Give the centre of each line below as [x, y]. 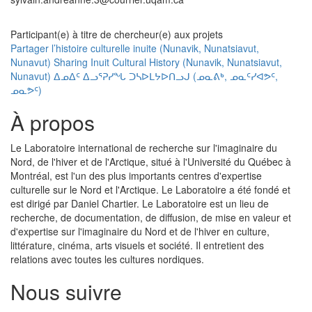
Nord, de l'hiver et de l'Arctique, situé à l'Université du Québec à [151, 162]
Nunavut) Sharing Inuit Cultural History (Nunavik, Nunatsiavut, [146, 62]
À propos [53, 123]
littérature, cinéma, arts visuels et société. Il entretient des [137, 245]
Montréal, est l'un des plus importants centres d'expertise [136, 176]
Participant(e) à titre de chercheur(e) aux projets [117, 34]
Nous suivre [66, 292]
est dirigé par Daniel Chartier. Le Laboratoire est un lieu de [140, 204]
